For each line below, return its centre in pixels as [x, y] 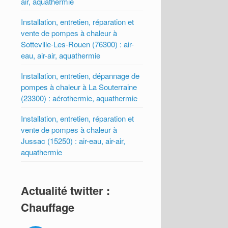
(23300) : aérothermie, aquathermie [79, 98]
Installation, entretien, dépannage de [80, 76]
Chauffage [48, 207]
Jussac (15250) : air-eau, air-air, [73, 141]
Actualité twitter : [66, 191]
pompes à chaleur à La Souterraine [79, 87]
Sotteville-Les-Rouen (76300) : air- [78, 44]
